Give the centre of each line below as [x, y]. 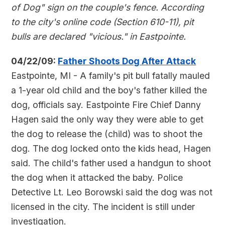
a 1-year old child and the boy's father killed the [109, 90]
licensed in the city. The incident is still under [103, 207]
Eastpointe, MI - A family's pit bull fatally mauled [111, 76]
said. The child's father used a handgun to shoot [111, 163]
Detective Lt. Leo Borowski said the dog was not [112, 192]
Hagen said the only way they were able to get [107, 119]
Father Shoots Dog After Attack [127, 61]
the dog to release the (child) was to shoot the [107, 134]
